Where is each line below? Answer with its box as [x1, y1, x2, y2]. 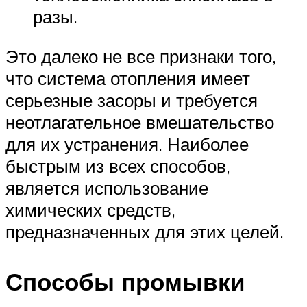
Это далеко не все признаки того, [5, 45, 276, 67]
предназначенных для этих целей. [5, 220, 284, 243]
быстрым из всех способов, [5, 154, 230, 177]
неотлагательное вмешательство [5, 110, 274, 133]
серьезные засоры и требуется [5, 88, 258, 111]
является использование [5, 176, 208, 199]
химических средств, [5, 198, 175, 221]
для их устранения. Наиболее [5, 132, 249, 155]
